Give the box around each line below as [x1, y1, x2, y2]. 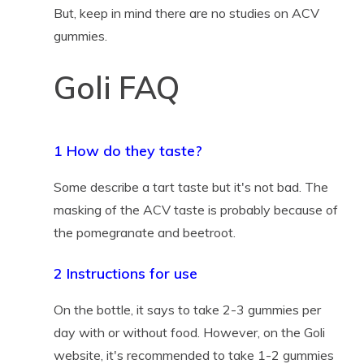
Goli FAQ [53, 67, 180, 107]
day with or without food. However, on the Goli [53, 323, 325, 340]
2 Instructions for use [53, 263, 197, 283]
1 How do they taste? [53, 141, 202, 160]
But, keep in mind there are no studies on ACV [53, 4, 319, 21]
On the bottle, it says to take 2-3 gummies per [53, 301, 321, 318]
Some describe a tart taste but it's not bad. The [53, 178, 328, 195]
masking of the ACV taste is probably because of [53, 201, 338, 218]
